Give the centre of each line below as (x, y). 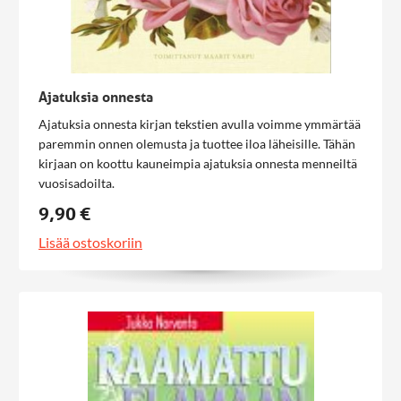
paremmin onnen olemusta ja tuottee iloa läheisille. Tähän (197, 144)
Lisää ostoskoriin (90, 242)
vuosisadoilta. (77, 183)
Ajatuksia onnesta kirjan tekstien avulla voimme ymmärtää (200, 124)
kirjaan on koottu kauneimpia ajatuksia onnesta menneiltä (198, 163)
